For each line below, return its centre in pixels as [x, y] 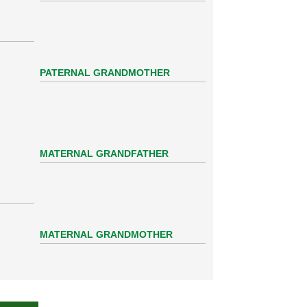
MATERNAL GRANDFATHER [105, 153]
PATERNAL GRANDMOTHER [105, 72]
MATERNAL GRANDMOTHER [107, 234]
